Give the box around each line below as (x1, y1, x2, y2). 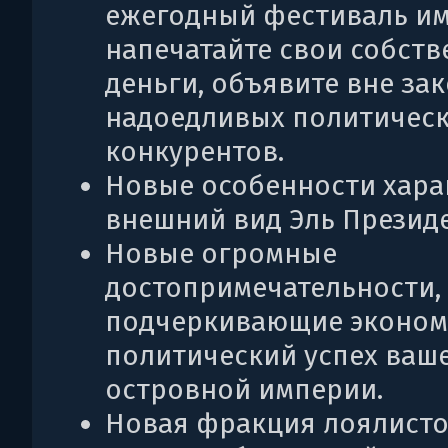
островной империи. (105, 373, 383, 406)
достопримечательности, (105, 271, 441, 304)
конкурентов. (105, 135, 284, 168)
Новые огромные (105, 237, 337, 270)
